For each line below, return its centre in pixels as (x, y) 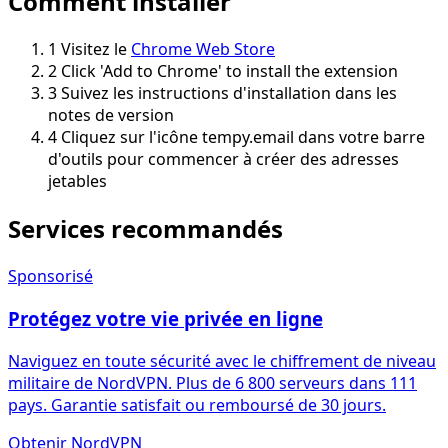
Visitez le (96, 49)
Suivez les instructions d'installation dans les (229, 93)
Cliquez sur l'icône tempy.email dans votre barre (243, 137)
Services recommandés (145, 229)
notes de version (111, 115)
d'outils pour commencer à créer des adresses (223, 159)
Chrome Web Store (203, 49)
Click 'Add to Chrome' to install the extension (229, 71)
